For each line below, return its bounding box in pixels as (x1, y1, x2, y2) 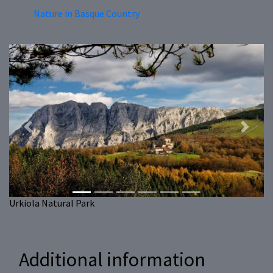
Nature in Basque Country (34, 7, 140, 20)
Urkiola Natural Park (9, 197, 94, 210)
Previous (27, 126, 64, 139)
